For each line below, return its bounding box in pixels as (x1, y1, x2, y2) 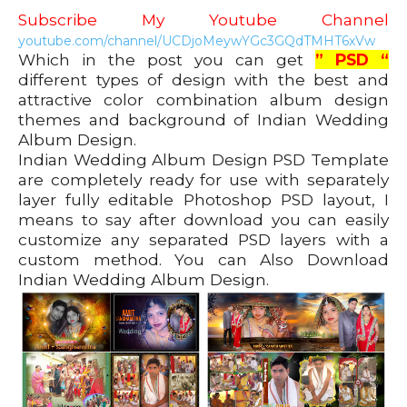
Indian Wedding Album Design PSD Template (18, 150, 389, 170)
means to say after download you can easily (18, 210, 389, 230)
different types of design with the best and (18, 70, 389, 90)
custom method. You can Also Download (18, 250, 389, 270)
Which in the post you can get (18, 50, 315, 70)
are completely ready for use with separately (18, 170, 389, 190)
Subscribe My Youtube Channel (18, 10, 389, 30)
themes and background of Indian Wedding (18, 110, 389, 130)
